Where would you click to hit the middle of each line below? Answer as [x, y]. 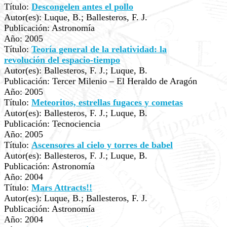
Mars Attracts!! [62, 187]
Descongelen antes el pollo [82, 7]
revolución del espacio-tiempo [62, 60]
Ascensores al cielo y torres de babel [102, 145]
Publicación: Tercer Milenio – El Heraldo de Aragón [101, 81]
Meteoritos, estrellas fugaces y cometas [107, 102]
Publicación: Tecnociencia [52, 124]
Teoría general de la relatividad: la [99, 49]
